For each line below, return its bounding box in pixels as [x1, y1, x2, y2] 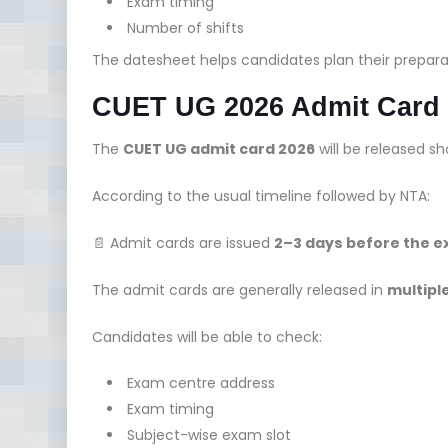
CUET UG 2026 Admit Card [92, 91, 440, 122]
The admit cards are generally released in [92, 279, 387, 300]
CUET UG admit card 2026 [123, 138, 315, 159]
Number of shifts [127, 17, 244, 38]
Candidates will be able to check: [92, 326, 322, 347]
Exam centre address [127, 372, 275, 393]
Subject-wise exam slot [127, 424, 291, 445]
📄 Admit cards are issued [92, 232, 274, 253]
